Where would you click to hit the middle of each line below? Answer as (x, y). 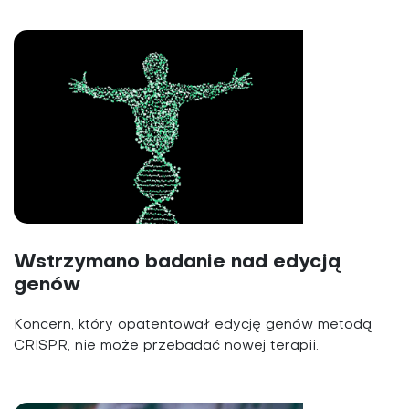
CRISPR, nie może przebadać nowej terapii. (166, 346)
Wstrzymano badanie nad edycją (178, 263)
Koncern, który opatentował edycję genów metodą (193, 325)
